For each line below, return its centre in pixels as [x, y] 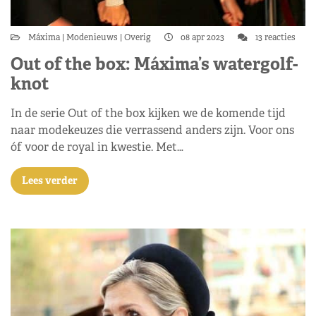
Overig [138, 37]
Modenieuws [92, 37]
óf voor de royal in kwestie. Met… [97, 147]
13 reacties [274, 37]
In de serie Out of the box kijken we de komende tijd [148, 113]
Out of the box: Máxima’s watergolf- [154, 64]
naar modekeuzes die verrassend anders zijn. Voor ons [152, 130]
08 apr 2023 [202, 37]
